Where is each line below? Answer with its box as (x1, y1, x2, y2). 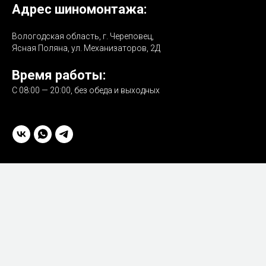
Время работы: (12, 67, 106, 83)
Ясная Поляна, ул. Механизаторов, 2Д (12, 43, 160, 53)
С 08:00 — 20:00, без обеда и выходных (12, 85, 160, 95)
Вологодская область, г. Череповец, (12, 31, 154, 41)
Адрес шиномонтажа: (12, 1, 147, 17)
